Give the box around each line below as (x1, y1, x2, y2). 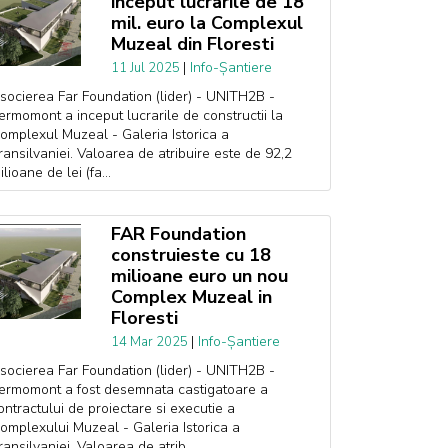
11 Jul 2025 (110, 59, 183, 77)
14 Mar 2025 (110, 333, 191, 351)
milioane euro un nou (110, 264, 288, 288)
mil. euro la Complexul (110, 11, 303, 35)
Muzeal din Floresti (110, 32, 274, 56)
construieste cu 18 (110, 243, 271, 267)
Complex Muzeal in (110, 285, 272, 309)
